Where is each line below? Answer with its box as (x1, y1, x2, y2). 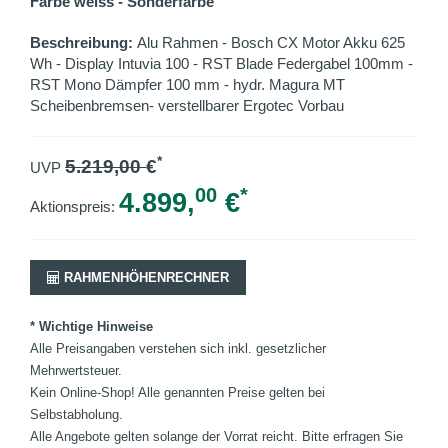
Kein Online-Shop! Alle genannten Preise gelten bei (30, 385, 325, 400)
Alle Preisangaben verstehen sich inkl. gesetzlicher (30, 341, 326, 356)
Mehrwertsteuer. (30, 363, 122, 378)
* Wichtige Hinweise (30, 319, 153, 334)
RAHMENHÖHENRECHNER (60, 270, 229, 285)
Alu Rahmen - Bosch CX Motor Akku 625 (137, 34, 405, 51)
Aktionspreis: (30, 198, 119, 215)
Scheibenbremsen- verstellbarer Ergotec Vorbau (30, 97, 344, 114)
